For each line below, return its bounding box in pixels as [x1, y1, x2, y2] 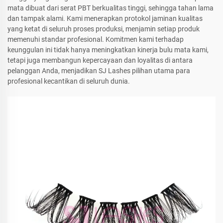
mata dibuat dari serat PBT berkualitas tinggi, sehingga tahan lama [7, 3, 214, 12]
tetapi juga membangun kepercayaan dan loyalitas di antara [7, 56, 193, 64]
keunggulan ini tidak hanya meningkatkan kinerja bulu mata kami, [7, 45, 209, 54]
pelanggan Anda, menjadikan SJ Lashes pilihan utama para [7, 66, 190, 75]
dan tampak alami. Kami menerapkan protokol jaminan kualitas [7, 14, 203, 22]
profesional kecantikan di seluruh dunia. [7, 77, 130, 85]
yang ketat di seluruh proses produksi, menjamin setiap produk [7, 24, 200, 33]
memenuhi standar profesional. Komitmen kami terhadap [7, 35, 184, 43]
